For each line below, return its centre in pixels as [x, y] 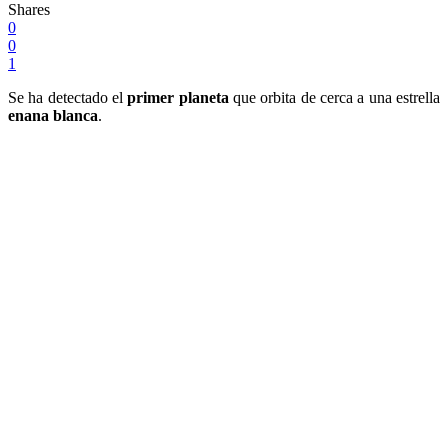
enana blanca [53, 115]
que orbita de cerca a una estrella [334, 97]
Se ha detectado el [68, 97]
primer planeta [178, 97]
